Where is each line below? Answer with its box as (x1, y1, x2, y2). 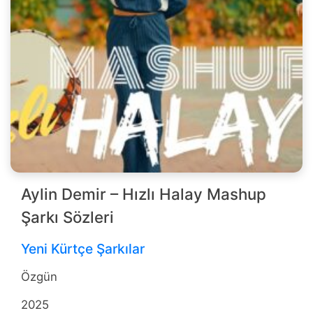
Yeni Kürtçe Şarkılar (21, 240, 145, 257)
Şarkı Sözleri (21, 208, 114, 227)
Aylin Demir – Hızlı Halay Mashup (21, 184, 266, 204)
